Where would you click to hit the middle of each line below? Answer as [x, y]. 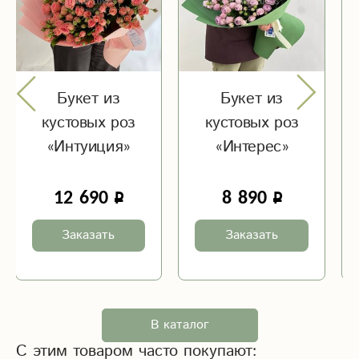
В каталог [179, 325]
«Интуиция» [88, 147]
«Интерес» [252, 147]
